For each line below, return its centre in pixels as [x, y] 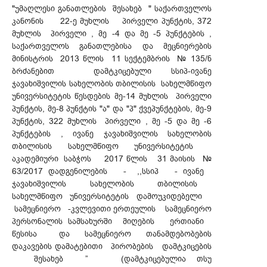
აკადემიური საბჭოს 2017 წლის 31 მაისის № [112, 159]
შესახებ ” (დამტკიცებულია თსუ [112, 259]
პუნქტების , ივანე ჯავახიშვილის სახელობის [112, 134]
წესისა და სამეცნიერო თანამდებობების [112, 234]
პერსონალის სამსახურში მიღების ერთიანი [112, 222]
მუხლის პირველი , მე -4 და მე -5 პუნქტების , [112, 34]
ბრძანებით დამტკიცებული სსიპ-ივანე [112, 72]
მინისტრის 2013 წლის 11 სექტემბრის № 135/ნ [112, 59]
